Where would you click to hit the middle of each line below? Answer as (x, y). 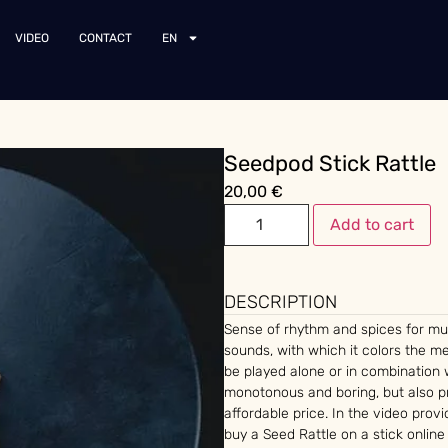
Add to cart (372, 224)
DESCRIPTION (280, 302)
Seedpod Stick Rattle (330, 163)
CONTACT (105, 38)
